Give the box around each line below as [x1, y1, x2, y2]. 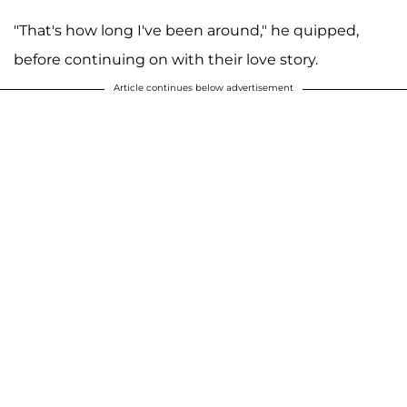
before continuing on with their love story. [14, 51, 318, 69]
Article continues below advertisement [114, 82, 293, 94]
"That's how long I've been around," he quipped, [14, 22, 359, 40]
